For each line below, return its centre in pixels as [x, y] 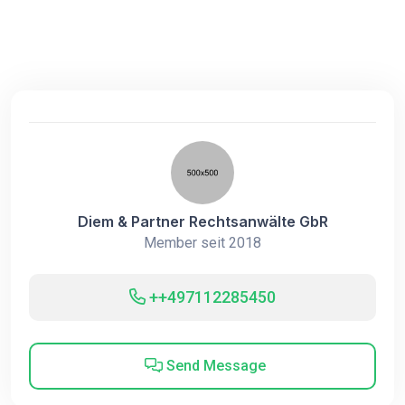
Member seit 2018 [202, 243]
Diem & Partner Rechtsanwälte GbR [202, 221]
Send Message [214, 366]
